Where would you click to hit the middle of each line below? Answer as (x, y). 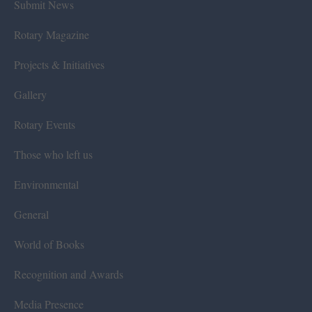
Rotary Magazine (52, 34)
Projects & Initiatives (59, 64)
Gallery (30, 94)
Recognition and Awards (69, 274)
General (31, 214)
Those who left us (53, 154)
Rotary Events (45, 124)
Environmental (46, 184)
